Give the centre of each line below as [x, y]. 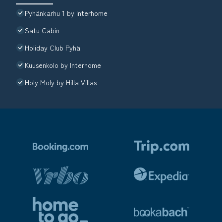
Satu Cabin [42, 30]
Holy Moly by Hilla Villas [61, 83]
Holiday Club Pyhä [53, 48]
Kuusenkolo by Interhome [63, 65]
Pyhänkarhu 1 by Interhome [66, 13]
